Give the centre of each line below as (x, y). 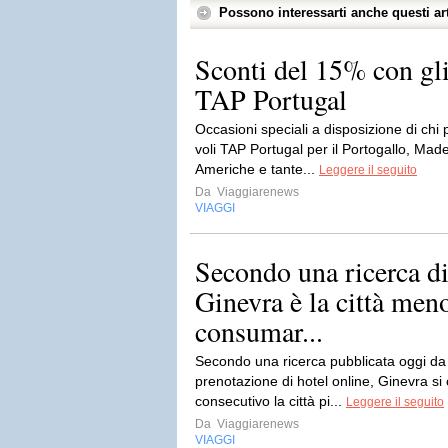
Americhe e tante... (257, 169)
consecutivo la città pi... (270, 401)
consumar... (259, 331)
